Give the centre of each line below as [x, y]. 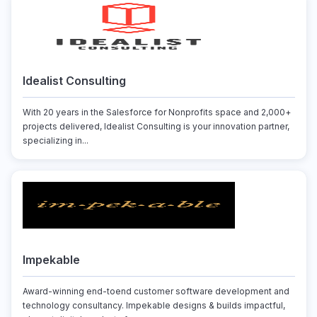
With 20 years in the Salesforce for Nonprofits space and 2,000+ [156, 112]
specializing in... [55, 140]
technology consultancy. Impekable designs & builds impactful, [154, 305]
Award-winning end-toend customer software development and [156, 291]
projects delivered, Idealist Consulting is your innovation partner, [156, 126]
